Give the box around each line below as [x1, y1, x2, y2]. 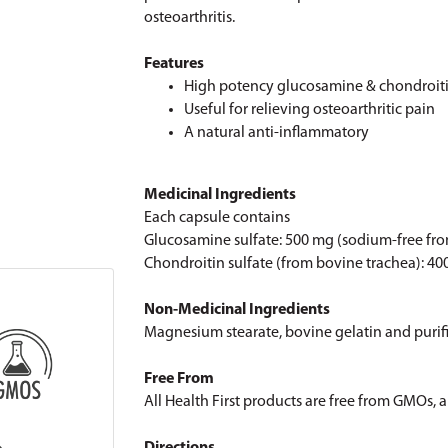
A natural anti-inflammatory [184, 125, 369, 141]
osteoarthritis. [144, 10, 235, 26]
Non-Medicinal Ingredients [144, 302, 330, 318]
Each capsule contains [144, 210, 290, 226]
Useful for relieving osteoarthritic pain [184, 102, 435, 118]
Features [144, 56, 204, 72]
